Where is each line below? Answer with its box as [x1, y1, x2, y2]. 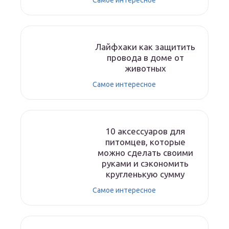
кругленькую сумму [106, 169, 185, 179]
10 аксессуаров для [105, 126, 185, 136]
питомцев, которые [105, 137, 186, 147]
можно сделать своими [97, 148, 193, 157]
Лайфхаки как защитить [95, 42, 195, 52]
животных [124, 63, 166, 73]
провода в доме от [106, 53, 184, 62]
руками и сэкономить [102, 158, 189, 168]
